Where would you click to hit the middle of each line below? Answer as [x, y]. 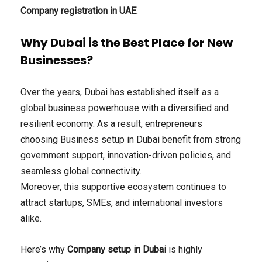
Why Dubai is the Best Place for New [127, 43]
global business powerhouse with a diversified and [125, 108]
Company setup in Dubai [117, 250]
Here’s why [44, 250]
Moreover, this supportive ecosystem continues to [123, 187]
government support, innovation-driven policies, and [126, 156]
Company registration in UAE [78, 11]
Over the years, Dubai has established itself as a [120, 92]
